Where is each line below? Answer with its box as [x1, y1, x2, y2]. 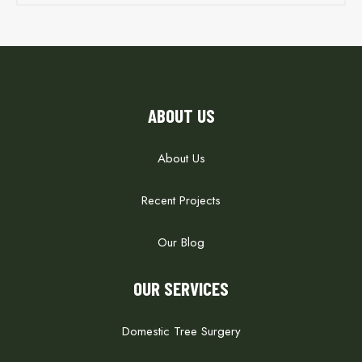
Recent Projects [141, 192, 221, 210]
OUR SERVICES [133, 277, 229, 301]
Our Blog [158, 234, 204, 252]
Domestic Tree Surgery [121, 322, 241, 341]
